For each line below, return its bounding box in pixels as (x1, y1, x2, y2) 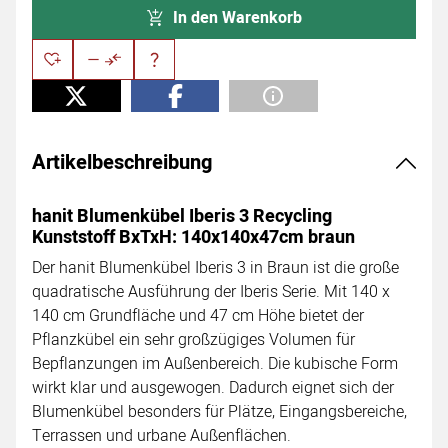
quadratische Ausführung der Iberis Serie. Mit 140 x (32, 279, 390, 304)
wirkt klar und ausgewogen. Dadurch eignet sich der (32, 375, 394, 400)
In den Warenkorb (173, 5, 303, 30)
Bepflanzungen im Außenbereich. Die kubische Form (32, 351, 398, 376)
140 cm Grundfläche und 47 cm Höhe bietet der (32, 303, 364, 328)
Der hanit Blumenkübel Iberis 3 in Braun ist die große (32, 255, 399, 280)
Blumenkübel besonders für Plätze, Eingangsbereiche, (32, 399, 407, 424)
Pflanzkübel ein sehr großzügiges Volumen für (32, 327, 355, 352)
